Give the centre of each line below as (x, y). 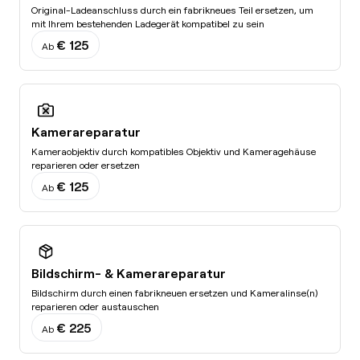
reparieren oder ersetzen (86, 165)
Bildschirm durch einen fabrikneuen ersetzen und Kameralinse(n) (175, 293)
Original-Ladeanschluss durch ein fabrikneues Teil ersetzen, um (172, 10)
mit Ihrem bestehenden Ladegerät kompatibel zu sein (148, 24)
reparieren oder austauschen (95, 307)
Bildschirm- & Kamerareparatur (129, 273)
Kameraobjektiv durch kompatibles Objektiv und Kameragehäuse (174, 151)
